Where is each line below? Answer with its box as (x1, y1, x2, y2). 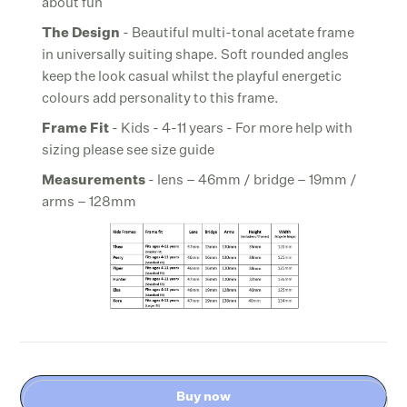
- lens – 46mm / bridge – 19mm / (145, 174, 358, 188)
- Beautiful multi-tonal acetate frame (120, 26, 355, 41)
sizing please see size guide (42, 144, 215, 158)
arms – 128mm (42, 195, 137, 210)
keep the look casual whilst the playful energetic (42, 70, 342, 84)
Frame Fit (42, 122, 113, 136)
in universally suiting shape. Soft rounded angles (42, 48, 350, 63)
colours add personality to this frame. (42, 92, 280, 106)
